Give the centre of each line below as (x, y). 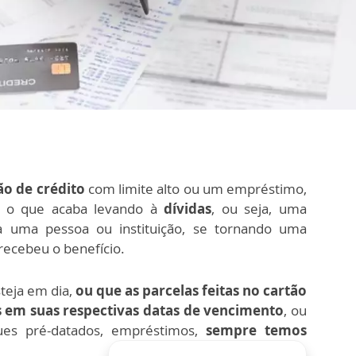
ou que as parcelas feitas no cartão (191, 290)
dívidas (184, 208)
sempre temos (256, 330)
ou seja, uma (264, 208)
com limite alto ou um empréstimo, (195, 188)
